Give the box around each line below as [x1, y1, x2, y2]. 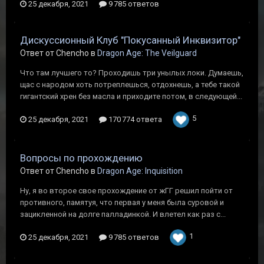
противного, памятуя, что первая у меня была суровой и [20, 198, 224, 207]
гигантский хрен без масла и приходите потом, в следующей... [20, 92, 242, 101]
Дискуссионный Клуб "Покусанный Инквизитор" [20, 34, 240, 46]
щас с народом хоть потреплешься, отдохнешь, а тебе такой [20, 80, 240, 89]
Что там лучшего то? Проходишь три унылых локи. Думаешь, [20, 68, 243, 77]
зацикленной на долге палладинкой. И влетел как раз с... [20, 210, 226, 219]
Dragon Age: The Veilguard [97, 48, 197, 58]
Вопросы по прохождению [20, 152, 143, 164]
